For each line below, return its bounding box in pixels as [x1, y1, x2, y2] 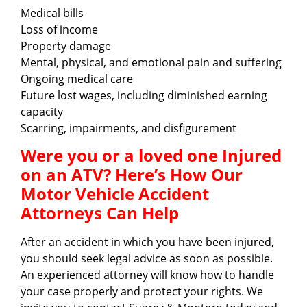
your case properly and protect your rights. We [21, 283, 263, 299]
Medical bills [21, 5, 84, 21]
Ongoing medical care [21, 71, 133, 86]
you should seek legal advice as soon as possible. [21, 250, 273, 266]
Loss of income [21, 21, 98, 37]
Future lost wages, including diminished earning [21, 87, 267, 103]
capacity [21, 103, 63, 119]
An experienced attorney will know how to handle [21, 267, 274, 282]
